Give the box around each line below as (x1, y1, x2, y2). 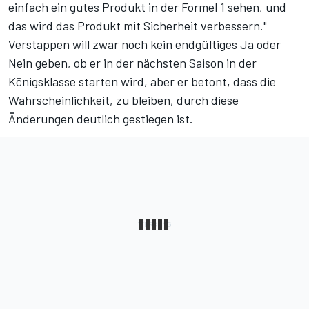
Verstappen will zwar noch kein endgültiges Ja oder (8, 37, 281, 52)
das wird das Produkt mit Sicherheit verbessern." (8, 18, 267, 34)
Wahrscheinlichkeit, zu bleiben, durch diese (8, 92, 239, 108)
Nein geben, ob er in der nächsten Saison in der (8, 55, 257, 71)
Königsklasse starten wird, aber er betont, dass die (8, 74, 276, 90)
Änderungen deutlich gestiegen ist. (8, 111, 193, 127)
